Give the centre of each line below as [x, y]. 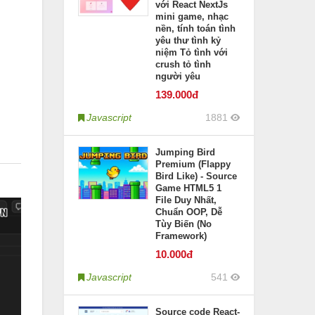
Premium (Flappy [193, 164]
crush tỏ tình [183, 64]
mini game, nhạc [192, 17]
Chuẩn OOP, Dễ [189, 212]
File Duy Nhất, [186, 200]
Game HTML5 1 [188, 188]
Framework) [181, 236]
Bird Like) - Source [196, 176]
